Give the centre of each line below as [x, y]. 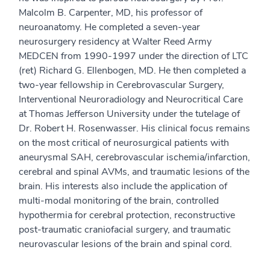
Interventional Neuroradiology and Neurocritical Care [131, 99]
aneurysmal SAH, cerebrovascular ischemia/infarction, [134, 157]
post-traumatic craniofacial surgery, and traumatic [125, 230]
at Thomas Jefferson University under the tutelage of [129, 114]
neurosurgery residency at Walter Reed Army [115, 42]
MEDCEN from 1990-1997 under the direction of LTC [133, 56]
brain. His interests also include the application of [123, 186]
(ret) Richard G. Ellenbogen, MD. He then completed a [132, 71]
